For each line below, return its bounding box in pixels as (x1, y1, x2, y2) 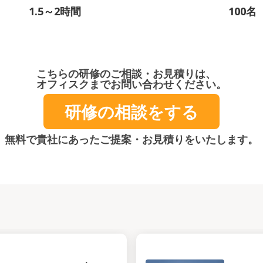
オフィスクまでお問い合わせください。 (36, 77, 227, 91)
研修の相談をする (65, 100, 198, 123)
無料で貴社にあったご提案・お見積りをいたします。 (5, 132, 258, 146)
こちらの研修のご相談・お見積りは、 (36, 66, 216, 80)
